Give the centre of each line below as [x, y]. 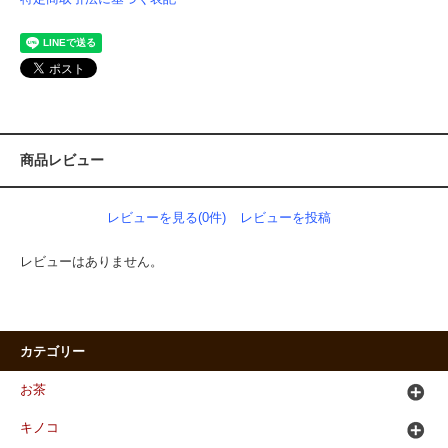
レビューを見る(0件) [166, 218]
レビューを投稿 [285, 218]
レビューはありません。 [91, 262]
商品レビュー [62, 160]
